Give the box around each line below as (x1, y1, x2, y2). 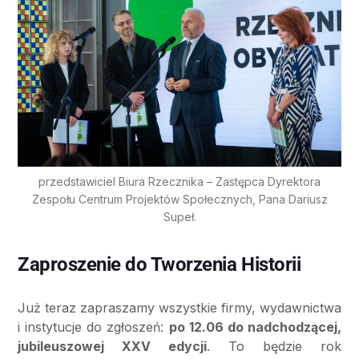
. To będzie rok (207, 338, 341, 355)
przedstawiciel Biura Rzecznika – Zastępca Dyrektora (38, 175, 321, 189)
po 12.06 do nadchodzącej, (168, 319, 342, 336)
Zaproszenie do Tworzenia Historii (18, 253, 301, 276)
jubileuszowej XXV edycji (18, 338, 207, 355)
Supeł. (163, 210, 196, 224)
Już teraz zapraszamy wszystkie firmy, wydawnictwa (18, 300, 341, 317)
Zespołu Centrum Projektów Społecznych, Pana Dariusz (31, 192, 328, 207)
